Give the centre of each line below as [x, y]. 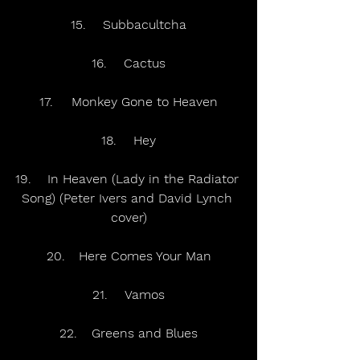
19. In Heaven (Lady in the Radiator [23, 179]
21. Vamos [145, 295]
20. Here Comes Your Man [145, 256]
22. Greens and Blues [145, 333]
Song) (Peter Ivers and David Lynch [129, 198]
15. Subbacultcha [145, 25]
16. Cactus [145, 63]
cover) [129, 218]
